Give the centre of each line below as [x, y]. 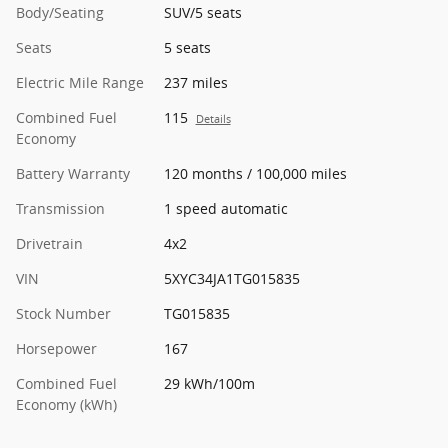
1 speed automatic [225, 208]
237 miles [195, 82]
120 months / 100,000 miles [255, 173]
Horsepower [56, 348]
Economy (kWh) [66, 404]
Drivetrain [49, 243]
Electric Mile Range [80, 82]
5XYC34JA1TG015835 [231, 278]
